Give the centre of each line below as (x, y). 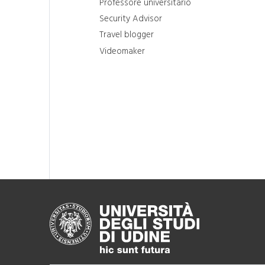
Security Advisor (131, 19)
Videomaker (122, 51)
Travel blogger (127, 35)
